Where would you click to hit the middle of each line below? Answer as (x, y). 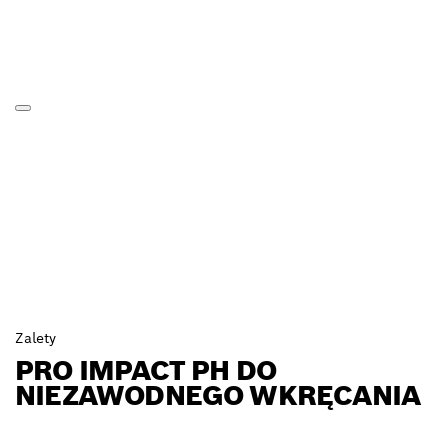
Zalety (35, 338)
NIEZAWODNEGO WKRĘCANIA (218, 396)
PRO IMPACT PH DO (146, 371)
